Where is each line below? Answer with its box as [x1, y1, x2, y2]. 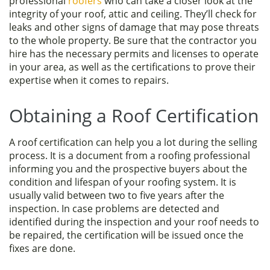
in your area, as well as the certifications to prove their [9, 60, 256, 74]
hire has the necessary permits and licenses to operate [9, 46, 259, 60]
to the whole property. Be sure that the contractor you [9, 33, 257, 47]
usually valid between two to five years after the [9, 188, 224, 202]
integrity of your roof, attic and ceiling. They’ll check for [9, 7, 257, 20]
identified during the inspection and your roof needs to [9, 215, 259, 228]
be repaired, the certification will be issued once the [9, 228, 243, 242]
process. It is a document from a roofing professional [9, 148, 250, 162]
